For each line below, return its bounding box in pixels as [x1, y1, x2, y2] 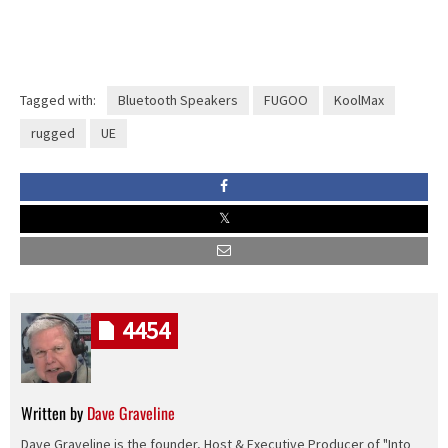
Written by [20, 400, 87, 425]
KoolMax [333, 90, 384, 109]
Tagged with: [20, 90, 96, 109]
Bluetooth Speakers [117, 90, 238, 109]
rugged [31, 123, 75, 142]
